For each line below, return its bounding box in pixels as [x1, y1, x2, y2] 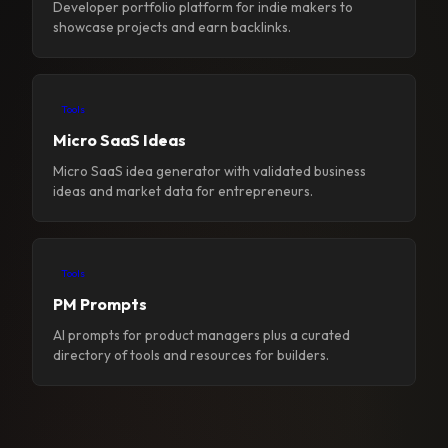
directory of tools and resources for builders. [53, 346, 329, 365]
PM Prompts [53, 294, 147, 315]
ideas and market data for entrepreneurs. [53, 182, 313, 201]
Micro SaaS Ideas [53, 130, 186, 151]
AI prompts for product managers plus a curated [53, 326, 350, 345]
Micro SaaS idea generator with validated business [53, 162, 366, 181]
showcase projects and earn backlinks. [53, 18, 291, 37]
